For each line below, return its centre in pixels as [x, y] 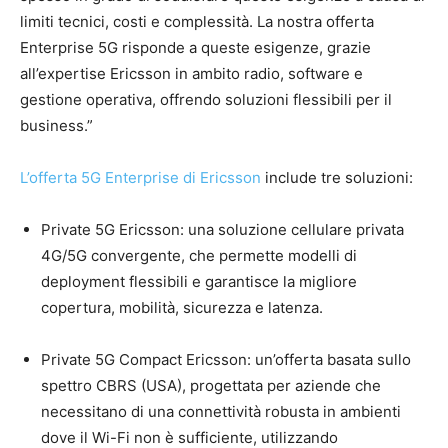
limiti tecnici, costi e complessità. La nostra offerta [197, 22]
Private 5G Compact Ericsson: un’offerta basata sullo [226, 360]
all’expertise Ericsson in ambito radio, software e [191, 74]
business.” [56, 126]
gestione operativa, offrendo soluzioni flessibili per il [206, 100]
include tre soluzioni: [337, 178]
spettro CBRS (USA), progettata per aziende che [211, 386]
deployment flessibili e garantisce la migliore [199, 282]
